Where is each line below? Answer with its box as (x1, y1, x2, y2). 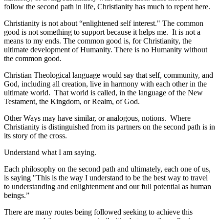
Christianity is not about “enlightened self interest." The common (4, 19, 203, 27)
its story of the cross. (4, 131, 67, 140)
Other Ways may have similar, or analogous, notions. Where (4, 113, 191, 122)
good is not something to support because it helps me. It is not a (4, 27, 200, 36)
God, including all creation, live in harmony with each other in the (4, 79, 207, 88)
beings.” (4, 191, 29, 199)
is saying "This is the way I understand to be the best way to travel (4, 173, 208, 182)
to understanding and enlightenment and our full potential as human (4, 182, 211, 191)
